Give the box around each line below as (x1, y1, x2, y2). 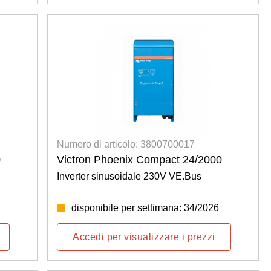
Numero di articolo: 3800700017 (57, 139, 195, 150)
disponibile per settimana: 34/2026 (71, 203, 220, 214)
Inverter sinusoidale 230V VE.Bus (57, 171, 202, 182)
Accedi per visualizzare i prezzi (73, 232, 215, 243)
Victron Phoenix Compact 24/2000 (57, 154, 223, 166)
